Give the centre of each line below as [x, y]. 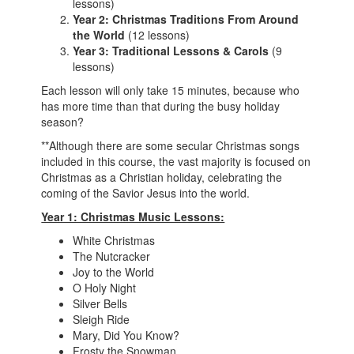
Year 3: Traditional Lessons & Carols [173, 51]
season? [63, 122]
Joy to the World [114, 272]
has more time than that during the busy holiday [161, 106]
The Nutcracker [112, 256]
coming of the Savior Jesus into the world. [146, 193]
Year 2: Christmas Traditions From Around [186, 19]
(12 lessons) [158, 35]
